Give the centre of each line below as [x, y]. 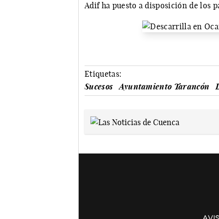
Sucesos [99, 87]
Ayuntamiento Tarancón [164, 87]
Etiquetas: [103, 74]
